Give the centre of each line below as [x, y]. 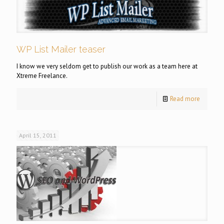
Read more [185, 99]
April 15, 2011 [38, 135]
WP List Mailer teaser [61, 49]
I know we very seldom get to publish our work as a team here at [107, 66]
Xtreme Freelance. [42, 76]
